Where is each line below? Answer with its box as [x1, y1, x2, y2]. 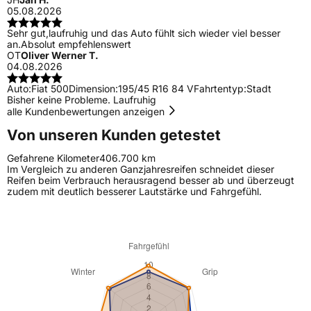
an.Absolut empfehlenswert [7, 38, 131, 51]
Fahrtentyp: [194, 83, 246, 95]
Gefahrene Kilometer [7, 152, 99, 165]
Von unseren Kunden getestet [7, 126, 221, 144]
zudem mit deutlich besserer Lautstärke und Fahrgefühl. [7, 185, 262, 198]
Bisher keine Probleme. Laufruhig [7, 94, 156, 106]
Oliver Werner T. [21, 49, 99, 62]
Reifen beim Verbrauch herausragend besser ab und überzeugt [7, 174, 294, 187]
